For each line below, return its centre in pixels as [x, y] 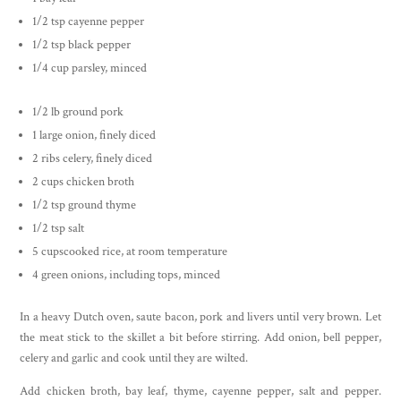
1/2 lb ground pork [78, 111]
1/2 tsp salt [59, 228]
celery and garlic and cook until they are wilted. [134, 358]
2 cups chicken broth [84, 181]
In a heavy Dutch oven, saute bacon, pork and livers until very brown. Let [200, 316]
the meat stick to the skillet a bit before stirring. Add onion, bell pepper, [200, 337]
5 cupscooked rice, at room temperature [130, 251]
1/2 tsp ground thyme [85, 205]
